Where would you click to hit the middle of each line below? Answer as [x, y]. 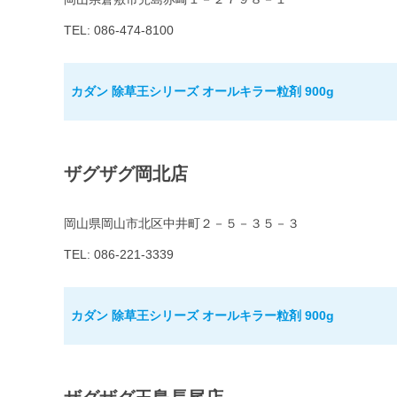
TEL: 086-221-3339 [119, 255]
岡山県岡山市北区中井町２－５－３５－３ [182, 224]
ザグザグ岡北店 [126, 174]
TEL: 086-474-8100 [119, 31]
